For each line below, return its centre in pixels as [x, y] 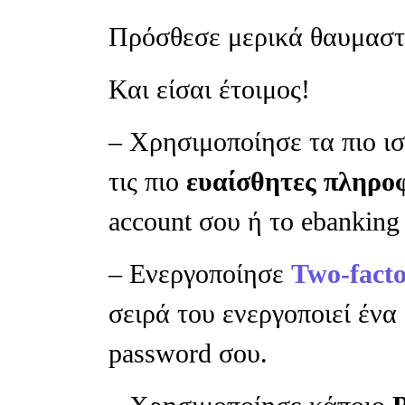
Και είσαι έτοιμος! [209, 89]
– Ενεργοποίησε [200, 273]
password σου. [188, 353]
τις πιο [147, 181]
